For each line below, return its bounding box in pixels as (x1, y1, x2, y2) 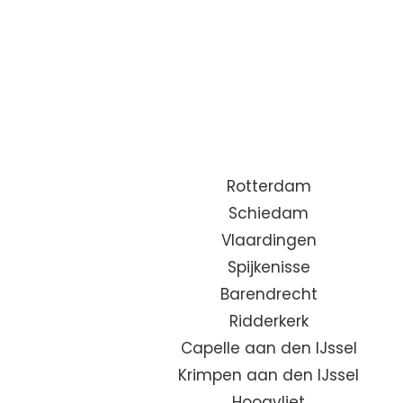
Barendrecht (219, 283, 318, 306)
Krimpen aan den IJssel (178, 364, 360, 387)
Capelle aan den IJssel (180, 337, 357, 360)
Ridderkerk (228, 310, 309, 333)
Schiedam (228, 202, 309, 225)
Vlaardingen (220, 229, 317, 252)
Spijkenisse (227, 256, 310, 279)
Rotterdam (226, 175, 311, 198)
